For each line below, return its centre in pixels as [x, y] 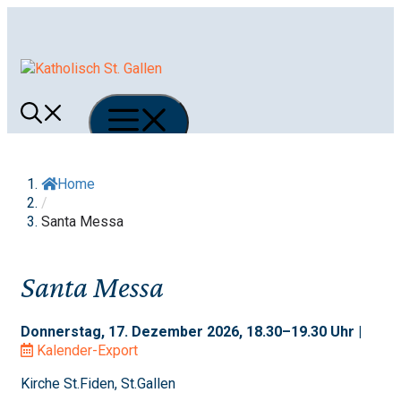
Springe [30, 16]
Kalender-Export [87, 350]
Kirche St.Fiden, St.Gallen [98, 383]
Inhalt [23, 53]
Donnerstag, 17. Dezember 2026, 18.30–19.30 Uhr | [191, 331]
